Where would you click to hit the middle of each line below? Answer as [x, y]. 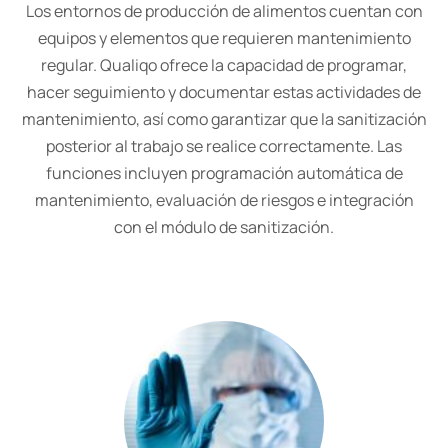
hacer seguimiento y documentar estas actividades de [224, 92]
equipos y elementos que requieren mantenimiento [224, 38]
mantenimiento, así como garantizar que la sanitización [224, 119]
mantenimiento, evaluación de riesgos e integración [224, 200]
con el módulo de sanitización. [224, 227]
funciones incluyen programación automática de [224, 173]
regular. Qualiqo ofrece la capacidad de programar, [224, 65]
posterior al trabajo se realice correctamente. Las [224, 146]
